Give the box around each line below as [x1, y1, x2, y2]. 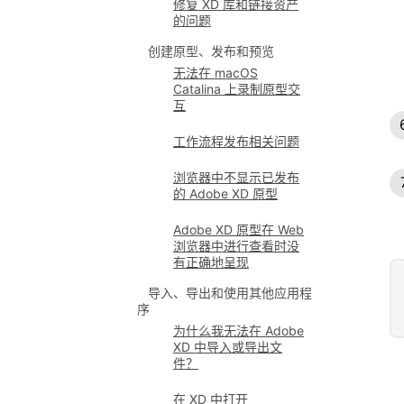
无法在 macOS [173, 65, 258, 80]
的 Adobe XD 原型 [173, 186, 278, 201]
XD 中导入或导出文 [173, 339, 282, 354]
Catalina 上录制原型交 [173, 81, 300, 96]
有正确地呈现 [173, 254, 249, 270]
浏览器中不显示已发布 [173, 170, 299, 185]
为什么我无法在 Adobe [173, 323, 304, 338]
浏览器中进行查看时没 [173, 238, 299, 253]
